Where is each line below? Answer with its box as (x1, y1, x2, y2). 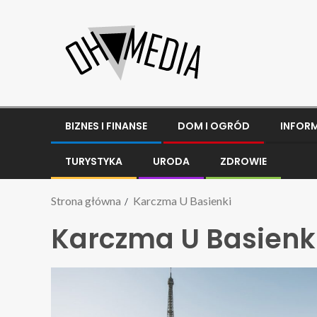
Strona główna (51, 194, 121, 207)
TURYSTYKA (65, 154, 122, 168)
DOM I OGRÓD (178, 119, 250, 133)
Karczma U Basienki (133, 194, 231, 207)
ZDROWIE (220, 154, 267, 168)
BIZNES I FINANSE (65, 119, 147, 133)
